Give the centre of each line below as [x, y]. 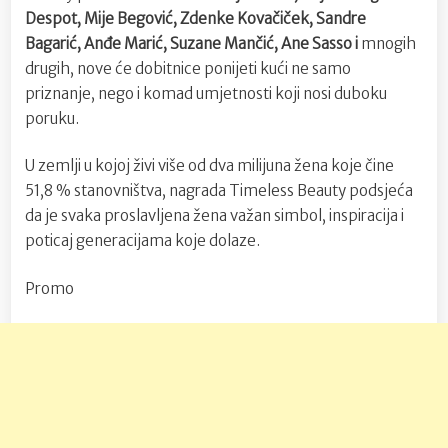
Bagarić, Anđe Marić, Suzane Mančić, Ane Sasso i [193, 43]
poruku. [52, 118]
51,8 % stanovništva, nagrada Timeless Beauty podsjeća [219, 191]
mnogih [388, 43]
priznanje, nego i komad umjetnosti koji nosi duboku [206, 93]
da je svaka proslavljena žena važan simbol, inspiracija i [214, 216]
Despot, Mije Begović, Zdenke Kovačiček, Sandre [195, 18]
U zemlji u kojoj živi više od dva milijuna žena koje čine [209, 166]
